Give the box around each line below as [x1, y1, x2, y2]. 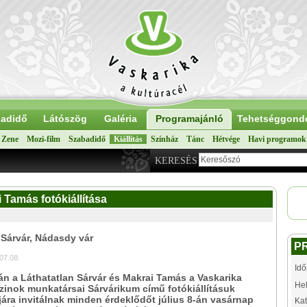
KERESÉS [155, 156, 197, 166]
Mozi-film [27, 134, 60, 144]
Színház [151, 134, 178, 144]
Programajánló [155, 113, 223, 124]
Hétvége [212, 134, 240, 144]
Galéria [104, 113, 137, 124]
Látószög [42, 113, 87, 124]
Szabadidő [69, 134, 106, 144]
